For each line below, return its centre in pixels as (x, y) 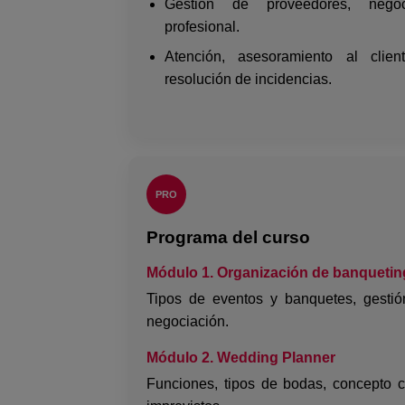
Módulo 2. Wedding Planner (240, 357)
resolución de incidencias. (248, 79)
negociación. (187, 321)
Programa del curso (228, 237)
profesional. (202, 26)
